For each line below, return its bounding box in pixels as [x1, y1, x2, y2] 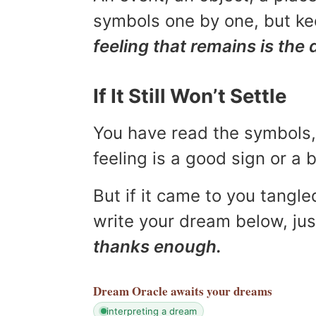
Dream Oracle [93, 281, 168, 300]
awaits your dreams [171, 281, 272, 300]
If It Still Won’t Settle [93, 83, 286, 108]
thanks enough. [93, 236, 221, 257]
